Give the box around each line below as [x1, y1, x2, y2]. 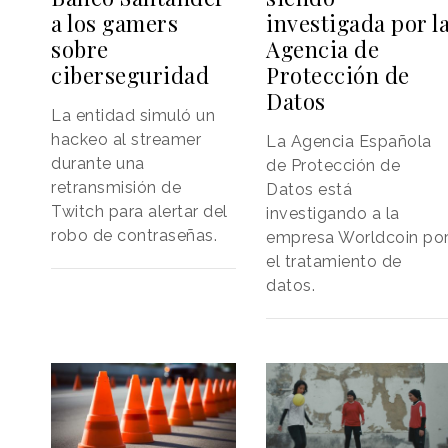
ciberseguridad [51, 60, 209, 91]
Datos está [266, 180, 353, 200]
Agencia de [266, 34, 380, 65]
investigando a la [266, 204, 400, 224]
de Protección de [266, 156, 401, 176]
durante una [51, 154, 145, 174]
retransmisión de [51, 178, 181, 198]
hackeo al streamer [51, 130, 201, 150]
